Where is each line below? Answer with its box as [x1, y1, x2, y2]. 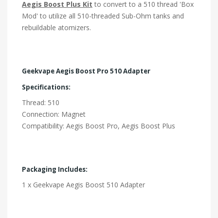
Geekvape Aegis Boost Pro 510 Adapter [22, 67, 150, 76]
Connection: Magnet [22, 109, 86, 119]
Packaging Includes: [22, 165, 88, 174]
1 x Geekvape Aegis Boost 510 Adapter [22, 180, 145, 190]
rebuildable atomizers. [22, 23, 91, 33]
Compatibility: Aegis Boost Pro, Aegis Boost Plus [22, 121, 175, 131]
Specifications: [22, 83, 71, 92]
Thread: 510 [22, 98, 59, 108]
